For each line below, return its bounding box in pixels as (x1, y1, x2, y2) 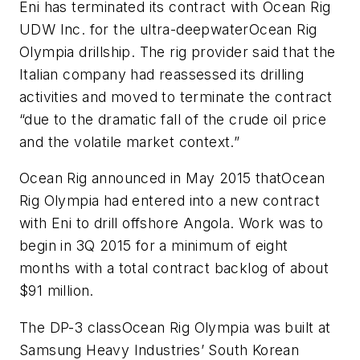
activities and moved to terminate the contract (19, 88, 333, 105)
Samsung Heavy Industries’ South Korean (19, 342, 300, 358)
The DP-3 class (19, 319, 122, 336)
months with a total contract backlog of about (19, 260, 329, 277)
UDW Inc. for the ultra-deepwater (19, 20, 249, 38)
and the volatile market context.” (19, 133, 240, 150)
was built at (249, 319, 331, 336)
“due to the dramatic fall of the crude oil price (19, 110, 327, 128)
